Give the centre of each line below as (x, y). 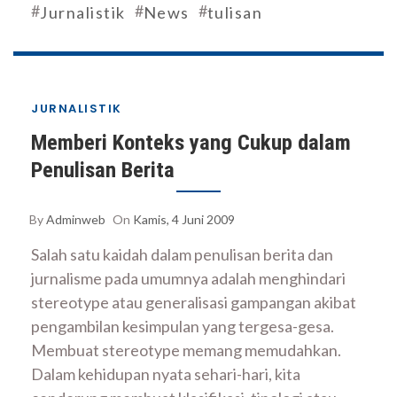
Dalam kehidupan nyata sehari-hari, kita (166, 374)
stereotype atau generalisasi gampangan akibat (194, 303)
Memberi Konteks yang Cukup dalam (191, 143)
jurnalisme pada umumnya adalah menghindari (188, 279)
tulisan (234, 13)
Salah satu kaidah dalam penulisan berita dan (182, 255)
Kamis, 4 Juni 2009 (184, 220)
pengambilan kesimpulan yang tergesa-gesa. (183, 327)
